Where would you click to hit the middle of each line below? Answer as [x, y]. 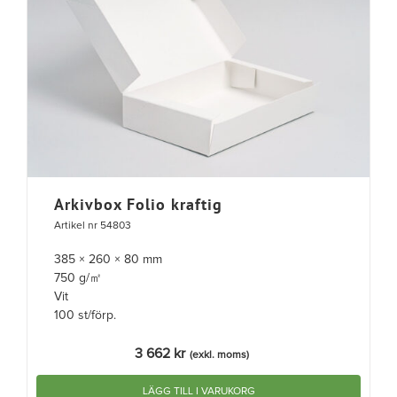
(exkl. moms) [220, 356]
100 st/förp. [85, 316]
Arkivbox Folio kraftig [138, 205]
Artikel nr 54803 [93, 226]
